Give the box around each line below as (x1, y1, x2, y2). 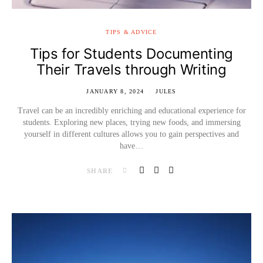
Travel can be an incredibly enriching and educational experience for (17, 106, 246, 115)
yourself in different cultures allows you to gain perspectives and (24, 129, 239, 139)
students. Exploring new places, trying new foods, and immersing (22, 117, 241, 127)
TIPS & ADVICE (106, 28, 157, 35)
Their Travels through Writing (36, 60, 227, 78)
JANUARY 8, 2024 (86, 87, 144, 95)
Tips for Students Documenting (29, 45, 234, 62)
